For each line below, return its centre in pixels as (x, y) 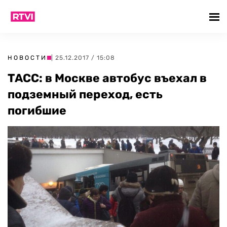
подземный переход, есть (85, 94)
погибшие (37, 110)
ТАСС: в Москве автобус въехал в (107, 78)
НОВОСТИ (27, 58)
